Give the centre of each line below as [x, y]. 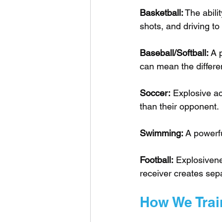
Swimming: [162, 133]
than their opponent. [179, 106]
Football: [157, 160]
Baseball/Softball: [174, 53]
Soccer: [155, 93]
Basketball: [162, 12]
